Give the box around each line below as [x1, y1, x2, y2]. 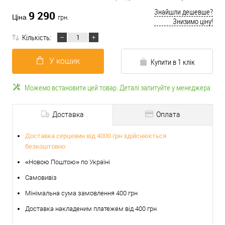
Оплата [155, 110, 180, 119]
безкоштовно [25, 142, 65, 151]
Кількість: [22, 32, 51, 42]
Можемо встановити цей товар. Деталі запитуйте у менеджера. [25, 82, 212, 92]
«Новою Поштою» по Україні [25, 158, 110, 166]
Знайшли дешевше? [154, 7, 213, 17]
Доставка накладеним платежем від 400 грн [25, 205, 157, 212]
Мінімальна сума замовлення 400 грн [25, 189, 138, 197]
